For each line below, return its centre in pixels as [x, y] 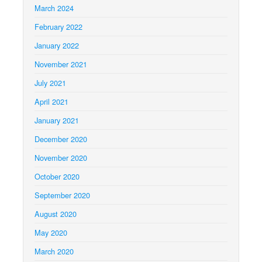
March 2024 [54, 8]
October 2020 [57, 177]
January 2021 [57, 120]
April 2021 [51, 102]
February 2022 [58, 27]
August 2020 [56, 214]
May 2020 [51, 233]
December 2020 [61, 139]
